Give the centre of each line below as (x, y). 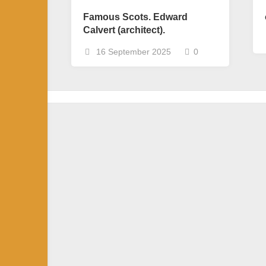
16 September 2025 (132, 52)
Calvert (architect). (124, 30)
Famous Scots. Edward (135, 17)
